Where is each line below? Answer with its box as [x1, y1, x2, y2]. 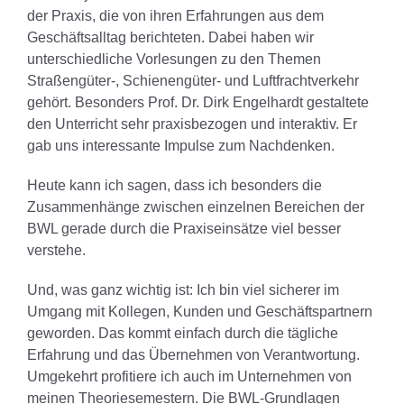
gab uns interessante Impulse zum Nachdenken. [27, 137, 335, 153]
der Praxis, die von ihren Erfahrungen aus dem [27, 7, 324, 23]
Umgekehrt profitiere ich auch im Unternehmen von [27, 368, 352, 384]
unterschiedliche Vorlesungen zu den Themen [27, 50, 321, 67]
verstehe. [27, 242, 86, 258]
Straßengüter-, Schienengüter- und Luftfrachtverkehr [27, 72, 359, 88]
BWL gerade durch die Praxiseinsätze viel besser [27, 220, 341, 236]
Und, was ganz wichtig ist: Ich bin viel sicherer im [27, 281, 339, 298]
